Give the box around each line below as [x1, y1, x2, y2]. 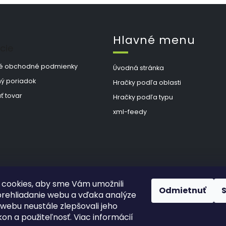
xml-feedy [113, 107, 147, 116]
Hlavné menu [113, 32, 195, 48]
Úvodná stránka [113, 63, 164, 72]
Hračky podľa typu [113, 92, 173, 101]
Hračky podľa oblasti [113, 78, 181, 87]
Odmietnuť [159, 185, 206, 196]
